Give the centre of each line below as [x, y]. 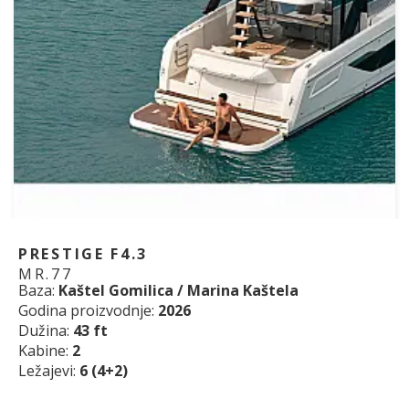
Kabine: [45, 351]
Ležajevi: [49, 371]
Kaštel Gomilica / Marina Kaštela [178, 291]
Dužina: [46, 331]
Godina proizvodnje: [88, 311]
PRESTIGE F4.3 [84, 254]
